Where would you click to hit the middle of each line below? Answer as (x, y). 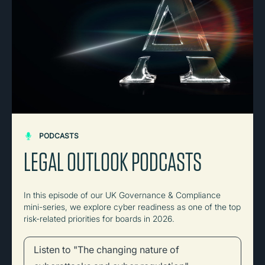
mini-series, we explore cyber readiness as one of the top (132, 207)
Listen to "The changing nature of (106, 250)
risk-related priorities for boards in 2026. (99, 219)
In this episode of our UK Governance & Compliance (122, 195)
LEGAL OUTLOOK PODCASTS (113, 162)
